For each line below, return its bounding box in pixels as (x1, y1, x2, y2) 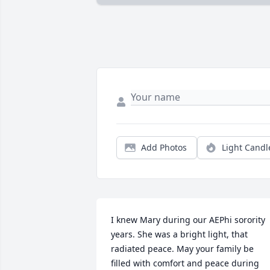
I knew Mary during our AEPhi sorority (111, 214, 265, 226)
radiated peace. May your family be (111, 243, 254, 255)
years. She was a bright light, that (111, 228, 248, 240)
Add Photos (141, 142, 187, 154)
